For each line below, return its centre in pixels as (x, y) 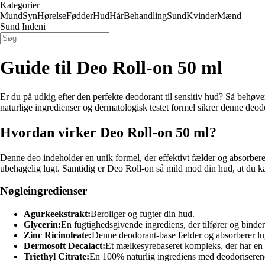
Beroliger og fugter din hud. (143, 214)
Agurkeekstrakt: (57, 214)
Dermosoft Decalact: (64, 246)
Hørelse (52, 16)
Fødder (80, 16)
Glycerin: (42, 225)
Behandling (145, 16)
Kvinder (202, 16)
